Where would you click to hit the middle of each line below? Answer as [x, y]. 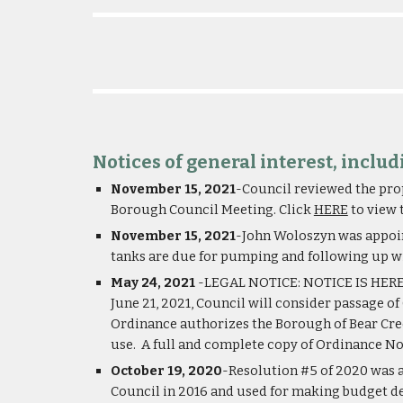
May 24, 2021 [152, 282]
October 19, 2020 [166, 371]
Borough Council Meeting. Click [212, 210]
